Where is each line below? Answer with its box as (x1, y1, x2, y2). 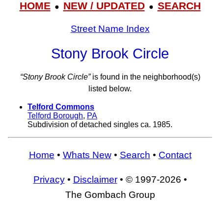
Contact (158, 150, 192, 160)
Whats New (62, 150, 111, 160)
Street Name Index (70, 23, 150, 34)
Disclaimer (73, 174, 117, 185)
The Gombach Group (65, 189, 155, 200)
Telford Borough (27, 111, 83, 120)
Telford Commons (27, 103, 94, 111)
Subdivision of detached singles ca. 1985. (27, 120, 172, 129)
